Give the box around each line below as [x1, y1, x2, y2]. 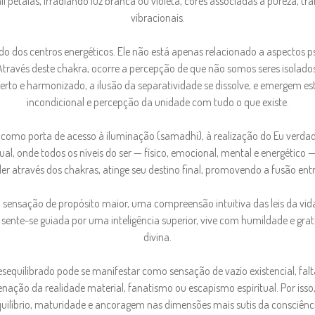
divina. [143, 229, 172, 244]
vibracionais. [130, 10, 185, 25]
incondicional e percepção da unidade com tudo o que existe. [26, 94, 289, 109]
